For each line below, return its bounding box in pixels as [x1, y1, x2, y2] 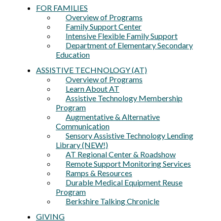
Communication [56, 121, 110, 131]
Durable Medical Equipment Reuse [66, 178, 183, 187]
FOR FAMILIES [36, 3, 88, 12]
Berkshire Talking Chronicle [66, 196, 159, 206]
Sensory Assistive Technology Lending [66, 131, 193, 140]
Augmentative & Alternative [66, 112, 160, 121]
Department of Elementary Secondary [66, 40, 193, 50]
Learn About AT [66, 84, 119, 93]
